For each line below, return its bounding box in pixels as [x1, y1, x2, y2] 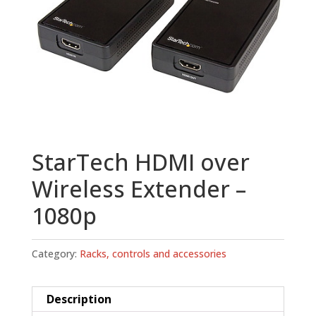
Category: [31, 247, 80, 261]
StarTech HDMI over [31, 147, 250, 178]
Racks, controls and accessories [79, 247, 226, 261]
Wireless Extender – [31, 174, 246, 205]
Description [46, 291, 111, 308]
